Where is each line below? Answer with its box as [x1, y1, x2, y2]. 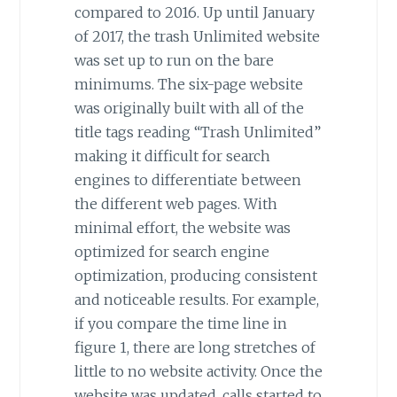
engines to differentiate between [74, 171, 301, 190]
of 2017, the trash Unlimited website [74, 27, 320, 46]
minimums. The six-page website [74, 75, 303, 94]
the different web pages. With [74, 195, 277, 214]
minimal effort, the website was [74, 219, 291, 237]
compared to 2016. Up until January [74, 4, 315, 22]
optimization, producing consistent [74, 267, 317, 285]
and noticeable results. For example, [74, 291, 319, 309]
